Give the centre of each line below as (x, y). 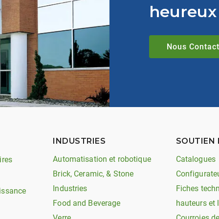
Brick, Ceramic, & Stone (93, 174)
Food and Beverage (87, 203)
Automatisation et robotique (102, 159)
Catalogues (196, 159)
